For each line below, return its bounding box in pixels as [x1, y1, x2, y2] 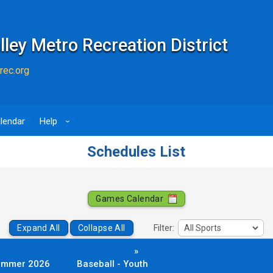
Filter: [153, 223, 176, 233]
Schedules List [87, 143, 186, 160]
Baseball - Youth [77, 258, 148, 269]
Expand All [17, 223, 60, 233]
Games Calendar [96, 194, 166, 204]
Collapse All [77, 223, 126, 233]
